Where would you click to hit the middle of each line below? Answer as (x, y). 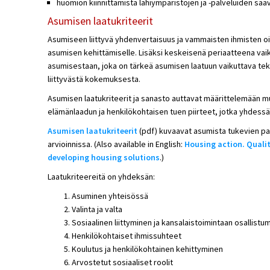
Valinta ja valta (97, 209)
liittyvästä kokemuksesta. (94, 79)
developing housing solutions (103, 157)
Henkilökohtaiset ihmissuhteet (126, 235)
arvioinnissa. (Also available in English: (116, 144)
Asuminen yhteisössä (110, 196)
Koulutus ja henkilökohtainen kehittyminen (147, 249)
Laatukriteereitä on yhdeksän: (101, 176)
